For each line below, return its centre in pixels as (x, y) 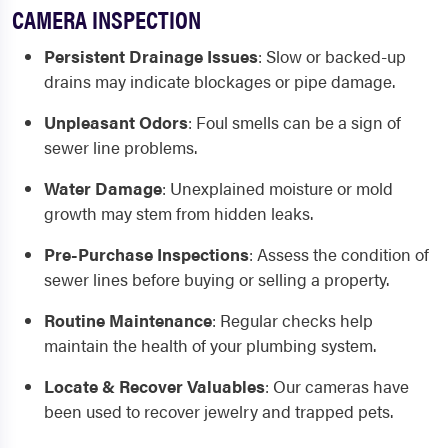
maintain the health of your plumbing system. (210, 345)
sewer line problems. (120, 147)
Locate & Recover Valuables (154, 386)
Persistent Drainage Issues (151, 56)
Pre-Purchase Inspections (146, 254)
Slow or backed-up (336, 56)
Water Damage (103, 188)
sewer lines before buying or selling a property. (216, 279)
